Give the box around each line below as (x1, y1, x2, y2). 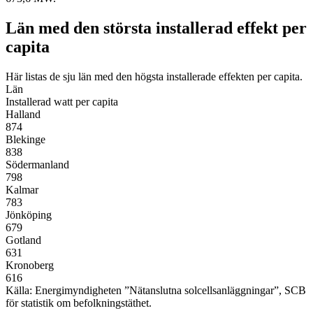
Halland (6, 108, 41, 120)
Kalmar (6, 183, 38, 196)
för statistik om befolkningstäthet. (6, 296, 152, 309)
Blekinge (6, 133, 45, 145)
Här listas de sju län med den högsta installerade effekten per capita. (6, 70, 303, 82)
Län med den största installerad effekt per (6, 19, 307, 38)
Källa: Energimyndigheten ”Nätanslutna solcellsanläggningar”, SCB (6, 284, 306, 296)
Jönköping (6, 208, 52, 221)
